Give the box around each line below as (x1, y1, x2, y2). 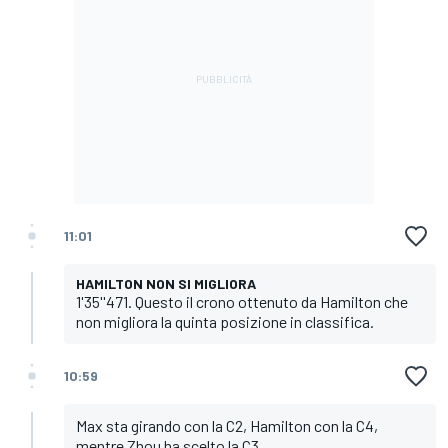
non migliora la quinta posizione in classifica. (76, 311, 374, 331)
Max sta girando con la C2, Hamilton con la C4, (76, 415, 378, 435)
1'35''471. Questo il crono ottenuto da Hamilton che (76, 291, 408, 311)
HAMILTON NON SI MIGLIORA (76, 274, 256, 292)
